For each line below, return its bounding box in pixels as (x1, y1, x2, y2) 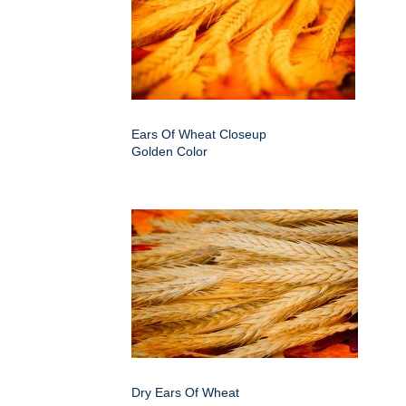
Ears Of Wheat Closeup (131, 126, 266, 141)
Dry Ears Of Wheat (131, 384, 239, 400)
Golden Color (131, 143, 208, 159)
